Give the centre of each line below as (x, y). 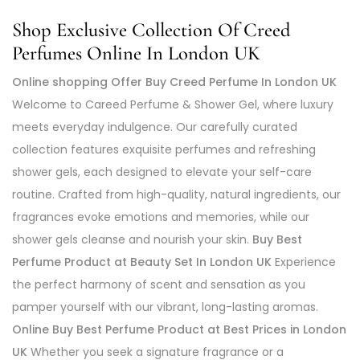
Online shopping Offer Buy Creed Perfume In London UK (174, 82)
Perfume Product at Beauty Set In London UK (142, 262)
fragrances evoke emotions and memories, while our (161, 217)
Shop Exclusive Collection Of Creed (151, 29)
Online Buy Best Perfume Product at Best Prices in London (179, 329)
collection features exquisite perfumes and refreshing (164, 149)
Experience (304, 262)
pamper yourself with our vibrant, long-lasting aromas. (165, 307)
